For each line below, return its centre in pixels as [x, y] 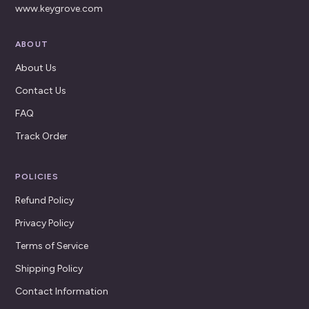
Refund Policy [44, 201]
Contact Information [62, 292]
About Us [36, 68]
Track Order [41, 137]
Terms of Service [52, 246]
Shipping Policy [49, 269]
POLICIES [37, 177]
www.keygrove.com [59, 9]
